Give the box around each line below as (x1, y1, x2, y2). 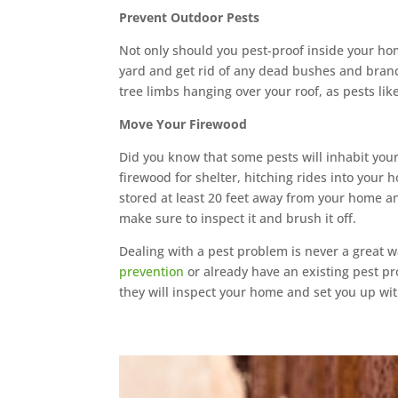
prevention (119, 263, 185, 281)
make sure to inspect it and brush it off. (119, 210, 357, 227)
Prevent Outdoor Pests (119, 9, 260, 27)
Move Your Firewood (119, 115, 248, 133)
